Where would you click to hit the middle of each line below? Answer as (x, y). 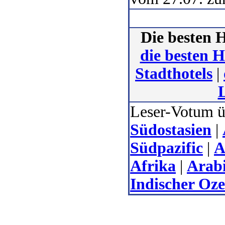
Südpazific (166, 148)
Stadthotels (174, 74)
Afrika (153, 166)
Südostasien (171, 130)
